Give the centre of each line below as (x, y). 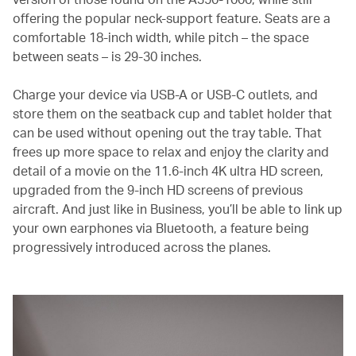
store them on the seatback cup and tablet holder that (172, 113)
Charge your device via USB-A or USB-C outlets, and (165, 94)
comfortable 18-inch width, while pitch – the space (161, 37)
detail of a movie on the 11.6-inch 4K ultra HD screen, (168, 170)
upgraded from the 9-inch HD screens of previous (158, 189)
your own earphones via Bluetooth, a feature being (161, 227)
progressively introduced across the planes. (142, 246)
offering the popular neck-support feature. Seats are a (172, 17)
